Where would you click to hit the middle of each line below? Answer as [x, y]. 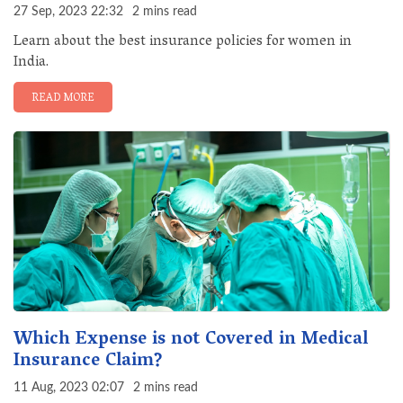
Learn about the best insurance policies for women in [183, 42]
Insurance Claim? [88, 362]
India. [31, 63]
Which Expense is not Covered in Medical [191, 340]
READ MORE [63, 99]
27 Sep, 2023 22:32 [68, 12]
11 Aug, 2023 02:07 [69, 388]
